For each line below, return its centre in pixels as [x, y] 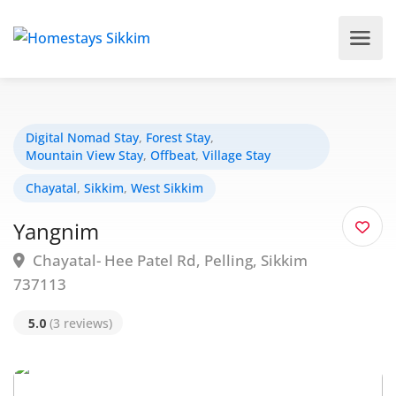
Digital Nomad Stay [82, 137]
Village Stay [236, 155]
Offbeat [173, 155]
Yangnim [56, 231]
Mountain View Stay [84, 155]
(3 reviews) [79, 323]
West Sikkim [167, 188]
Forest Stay [178, 137]
